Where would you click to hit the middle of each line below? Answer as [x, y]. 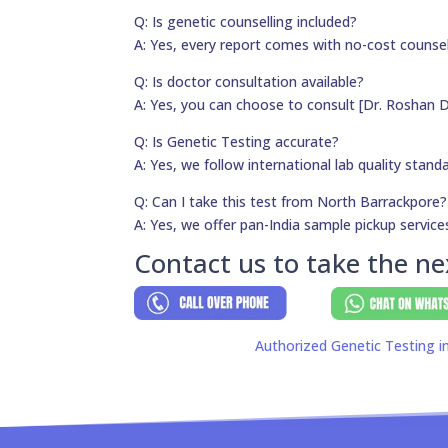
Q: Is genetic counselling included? [246, 22]
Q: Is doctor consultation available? [249, 82]
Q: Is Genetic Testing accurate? [237, 142]
